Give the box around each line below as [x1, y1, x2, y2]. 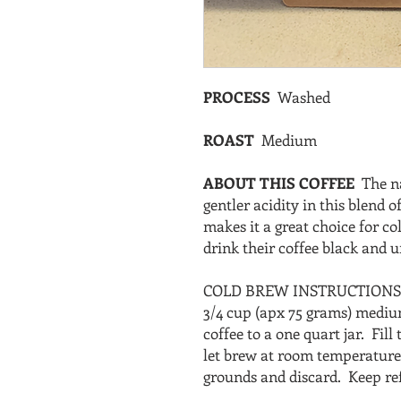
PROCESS [203, 86, 277, 107]
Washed [277, 86, 330, 107]
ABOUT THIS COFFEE [203, 172, 362, 192]
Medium [261, 129, 317, 149]
